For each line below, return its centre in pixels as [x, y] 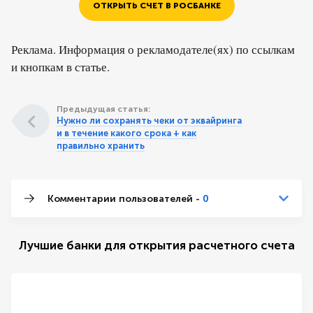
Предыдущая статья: [103, 109]
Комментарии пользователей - [125, 198]
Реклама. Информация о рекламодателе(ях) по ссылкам [153, 49]
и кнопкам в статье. [60, 67]
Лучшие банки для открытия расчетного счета [156, 245]
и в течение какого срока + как [126, 133]
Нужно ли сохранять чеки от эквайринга [149, 121]
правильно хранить [101, 146]
